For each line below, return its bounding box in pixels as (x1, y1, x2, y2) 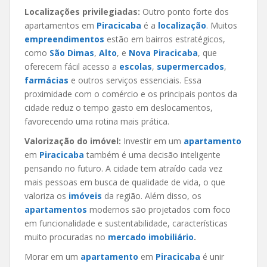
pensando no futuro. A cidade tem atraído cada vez (24, 162, 222, 174)
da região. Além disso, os (102, 190, 201, 201)
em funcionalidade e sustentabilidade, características (24, 217, 228, 229)
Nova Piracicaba (129, 46, 198, 58)
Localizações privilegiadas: (24, 5, 142, 17)
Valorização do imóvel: (24, 135, 123, 147)
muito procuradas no (24, 231, 108, 243)
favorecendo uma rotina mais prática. (24, 115, 169, 127)
